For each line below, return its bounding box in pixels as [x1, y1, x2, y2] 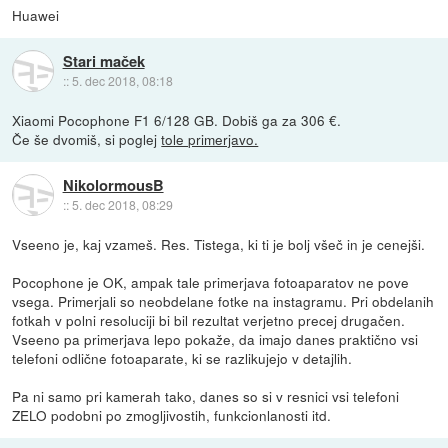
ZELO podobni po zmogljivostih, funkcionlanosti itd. [12, 405, 332, 426]
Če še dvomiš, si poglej [12, 129, 162, 150]
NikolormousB [62, 173, 164, 196]
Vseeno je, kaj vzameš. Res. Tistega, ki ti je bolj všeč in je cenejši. [12, 234, 426, 255]
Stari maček [62, 49, 145, 72]
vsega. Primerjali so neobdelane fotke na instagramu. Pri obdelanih [12, 291, 435, 312]
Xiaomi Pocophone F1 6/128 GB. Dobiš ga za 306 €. [12, 110, 342, 131]
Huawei [12, 5, 60, 26]
